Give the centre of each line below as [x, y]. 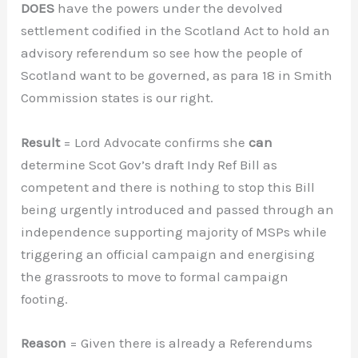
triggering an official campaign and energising [168, 254]
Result [41, 142]
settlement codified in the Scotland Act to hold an [176, 31]
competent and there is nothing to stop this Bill [168, 187]
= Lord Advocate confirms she [155, 142]
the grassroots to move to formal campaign [155, 276]
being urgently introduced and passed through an [178, 209]
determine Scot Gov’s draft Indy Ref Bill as [149, 164]
